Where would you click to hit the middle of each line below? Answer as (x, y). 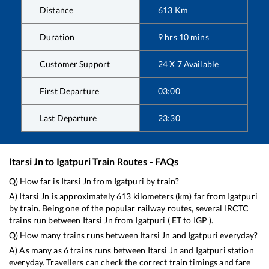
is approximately (83, 196)
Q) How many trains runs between (75, 235)
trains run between (46, 220)
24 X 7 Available (189, 64)
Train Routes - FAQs (134, 162)
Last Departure (68, 118)
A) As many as (36, 250)
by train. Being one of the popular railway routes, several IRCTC (129, 208)
